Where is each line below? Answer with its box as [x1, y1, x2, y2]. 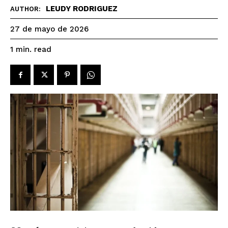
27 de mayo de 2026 [10, 24, 89, 34]
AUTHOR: [10, 5, 41, 13]
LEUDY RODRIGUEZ [46, 4, 118, 14]
